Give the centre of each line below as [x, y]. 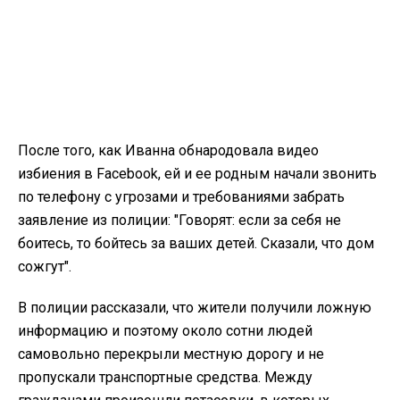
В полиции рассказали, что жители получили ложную [195, 308]
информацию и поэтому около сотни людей [165, 331]
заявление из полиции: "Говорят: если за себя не [179, 221]
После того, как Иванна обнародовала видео [168, 151]
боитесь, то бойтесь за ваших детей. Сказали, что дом [196, 244]
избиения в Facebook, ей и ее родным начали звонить [197, 174]
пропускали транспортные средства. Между [165, 378]
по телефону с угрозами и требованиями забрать [181, 197]
